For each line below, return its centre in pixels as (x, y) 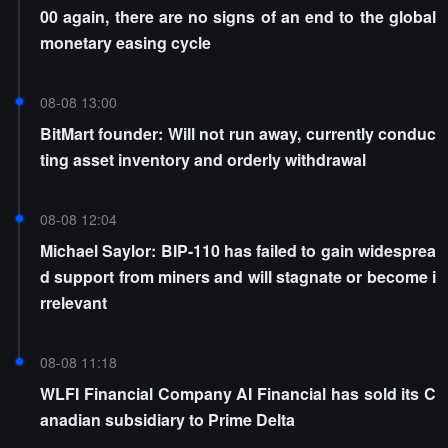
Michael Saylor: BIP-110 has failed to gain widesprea (238, 250)
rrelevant (73, 302)
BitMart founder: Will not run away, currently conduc (238, 133)
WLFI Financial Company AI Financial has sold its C (238, 393)
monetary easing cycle (125, 42)
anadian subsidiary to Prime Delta (167, 419)
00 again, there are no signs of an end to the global (238, 16)
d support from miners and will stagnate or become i (238, 276)
